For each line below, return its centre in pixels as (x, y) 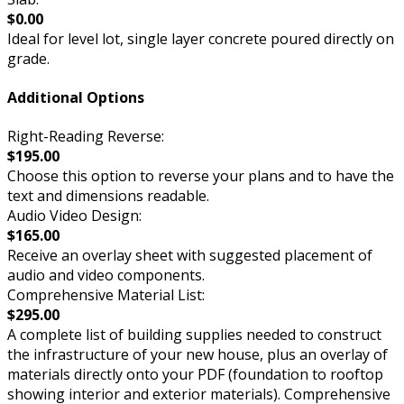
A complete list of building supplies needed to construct (194, 335)
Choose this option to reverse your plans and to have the (201, 176)
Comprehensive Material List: (106, 295)
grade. (28, 58)
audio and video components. (106, 275)
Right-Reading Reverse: (86, 137)
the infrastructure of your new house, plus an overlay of (197, 355)
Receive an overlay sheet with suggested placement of (190, 256)
